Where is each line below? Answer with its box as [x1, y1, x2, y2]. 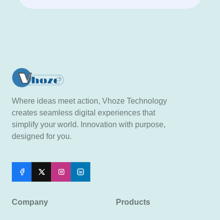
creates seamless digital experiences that [12, 108, 155, 117]
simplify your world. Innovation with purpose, [12, 120, 165, 129]
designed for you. [12, 132, 72, 140]
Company [12, 197, 48, 206]
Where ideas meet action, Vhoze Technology [12, 96, 167, 105]
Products [116, 197, 150, 206]
